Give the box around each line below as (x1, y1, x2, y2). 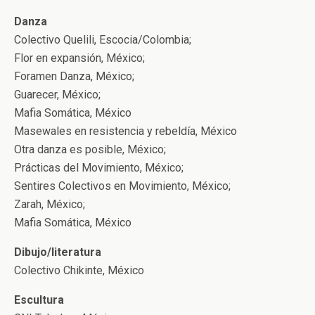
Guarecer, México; (14, 88, 101, 101)
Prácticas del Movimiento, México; (14, 161, 184, 174)
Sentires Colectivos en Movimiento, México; (14, 179, 231, 193)
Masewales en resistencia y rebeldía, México (14, 124, 237, 138)
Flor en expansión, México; (14, 51, 145, 65)
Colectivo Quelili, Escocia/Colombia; (14, 33, 191, 46)
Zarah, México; (14, 198, 85, 211)
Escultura (14, 293, 64, 307)
